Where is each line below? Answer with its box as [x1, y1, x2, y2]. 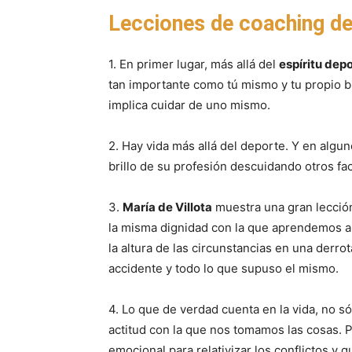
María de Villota [123, 200, 212, 214]
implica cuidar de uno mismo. [108, 97, 270, 112]
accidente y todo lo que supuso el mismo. [108, 261, 339, 276]
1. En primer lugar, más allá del [108, 57, 279, 71]
